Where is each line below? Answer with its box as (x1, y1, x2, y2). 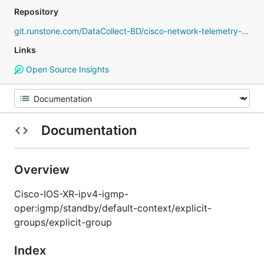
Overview (14, 163, 72, 177)
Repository (14, 6, 58, 16)
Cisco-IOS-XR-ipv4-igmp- (14, 188, 128, 200)
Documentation (38, 123, 140, 138)
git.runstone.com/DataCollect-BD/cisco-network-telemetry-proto (242, 26, 249, 36)
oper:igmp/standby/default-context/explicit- (14, 202, 212, 214)
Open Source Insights (23, 64, 109, 74)
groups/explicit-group (14, 216, 112, 228)
